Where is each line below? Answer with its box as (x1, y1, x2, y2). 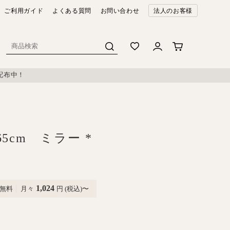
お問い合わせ (100, 7, 140, 14)
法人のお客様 (154, 7, 193, 14)
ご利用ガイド (4, 7, 44, 14)
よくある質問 (52, 7, 91, 14)
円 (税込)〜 (56, 185, 89, 193)
